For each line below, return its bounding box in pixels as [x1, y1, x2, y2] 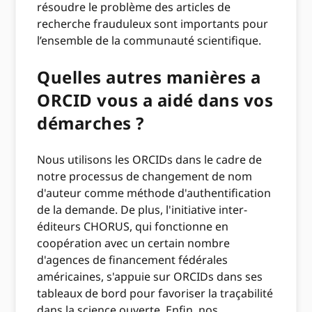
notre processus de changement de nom [37, 169, 253, 184]
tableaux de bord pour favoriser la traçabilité [37, 286, 274, 301]
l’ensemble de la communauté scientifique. [37, 33, 262, 48]
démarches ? [37, 111, 144, 134]
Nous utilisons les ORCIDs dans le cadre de [37, 152, 263, 167]
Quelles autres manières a [37, 65, 261, 88]
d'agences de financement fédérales [37, 252, 228, 267]
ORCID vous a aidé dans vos [37, 88, 274, 111]
